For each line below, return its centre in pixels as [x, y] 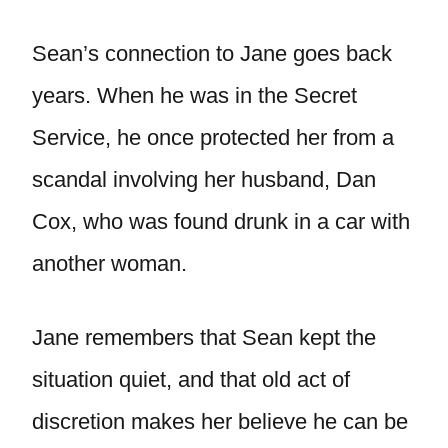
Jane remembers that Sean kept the [204, 337]
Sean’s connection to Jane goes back [212, 53]
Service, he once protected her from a [213, 137]
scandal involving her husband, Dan [204, 179]
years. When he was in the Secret [194, 95]
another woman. [109, 263]
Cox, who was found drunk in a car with [221, 221]
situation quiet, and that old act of [191, 379]
